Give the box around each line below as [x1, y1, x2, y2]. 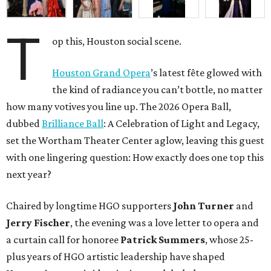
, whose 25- [205, 233, 253, 246]
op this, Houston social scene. [52, 34, 182, 47]
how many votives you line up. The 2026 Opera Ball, [6, 100, 231, 113]
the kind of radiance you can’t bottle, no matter [52, 83, 263, 96]
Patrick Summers [120, 233, 205, 246]
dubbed [6, 117, 42, 129]
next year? [6, 168, 51, 180]
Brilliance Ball [42, 117, 103, 129]
